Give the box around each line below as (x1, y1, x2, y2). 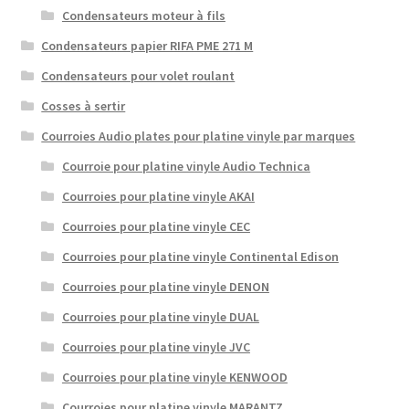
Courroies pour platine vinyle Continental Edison (61, 248, 339, 266)
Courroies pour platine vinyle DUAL (61, 309, 259, 326)
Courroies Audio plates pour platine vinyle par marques (41, 128, 356, 145)
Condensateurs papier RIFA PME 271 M (41, 37, 254, 55)
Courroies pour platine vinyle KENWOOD (61, 369, 288, 386)
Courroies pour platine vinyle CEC (61, 218, 250, 236)
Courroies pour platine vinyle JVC (61, 339, 250, 356)
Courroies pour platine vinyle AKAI (61, 188, 255, 205)
